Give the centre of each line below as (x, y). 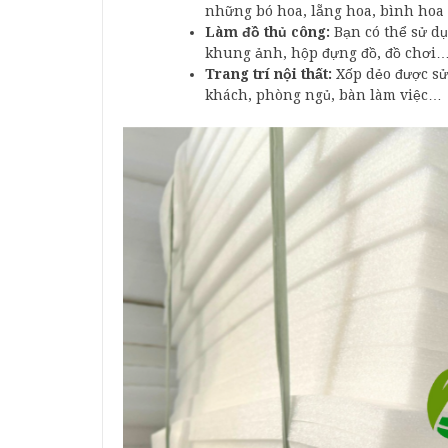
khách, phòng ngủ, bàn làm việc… (323, 95)
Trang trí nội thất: (268, 74)
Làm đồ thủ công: (267, 32)
